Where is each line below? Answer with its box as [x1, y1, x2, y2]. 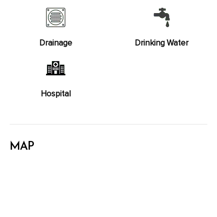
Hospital [40, 88, 71, 99]
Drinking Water [135, 37, 188, 48]
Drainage [39, 37, 72, 48]
